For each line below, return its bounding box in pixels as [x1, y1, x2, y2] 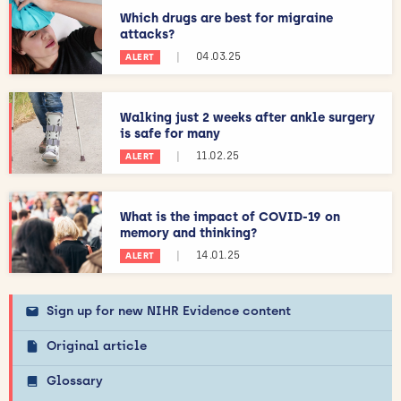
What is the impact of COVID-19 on [120, 209, 340, 225]
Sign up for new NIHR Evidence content [47, 303, 291, 319]
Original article [47, 337, 147, 354]
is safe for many [120, 125, 220, 141]
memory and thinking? [120, 225, 257, 241]
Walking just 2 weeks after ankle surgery [120, 109, 375, 125]
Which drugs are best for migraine [120, 10, 333, 26]
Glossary [47, 372, 103, 388]
